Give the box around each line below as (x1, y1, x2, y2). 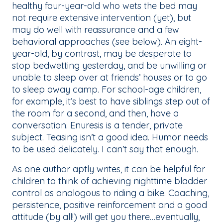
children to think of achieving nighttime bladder (12, 175, 207, 187)
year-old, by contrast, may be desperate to (12, 48, 192, 60)
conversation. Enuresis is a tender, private (12, 119, 183, 131)
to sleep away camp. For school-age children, (12, 84, 201, 96)
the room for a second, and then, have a (12, 108, 179, 119)
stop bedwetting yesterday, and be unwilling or (12, 60, 207, 72)
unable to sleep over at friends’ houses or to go (12, 72, 207, 84)
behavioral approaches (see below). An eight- (12, 36, 202, 48)
